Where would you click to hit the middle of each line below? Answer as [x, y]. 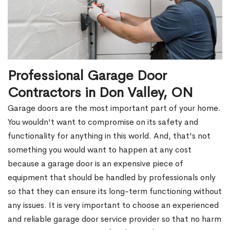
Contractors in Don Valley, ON [100, 92]
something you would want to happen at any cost [100, 149]
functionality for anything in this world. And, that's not [109, 136]
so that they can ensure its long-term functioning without [115, 191]
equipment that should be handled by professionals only [112, 177]
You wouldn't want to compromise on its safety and [103, 122]
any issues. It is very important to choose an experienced [113, 205]
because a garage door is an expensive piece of [95, 163]
